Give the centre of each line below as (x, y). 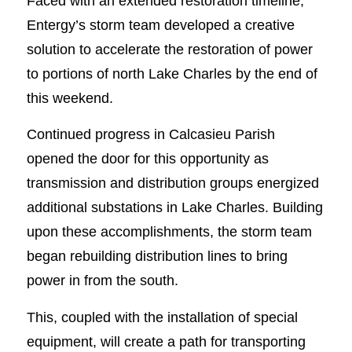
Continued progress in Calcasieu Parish (150, 134)
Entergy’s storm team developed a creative (160, 24)
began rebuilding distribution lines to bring (157, 256)
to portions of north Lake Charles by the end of (172, 73)
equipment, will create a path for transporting (166, 341)
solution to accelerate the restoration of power (169, 49)
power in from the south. (102, 280)
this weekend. (70, 97)
